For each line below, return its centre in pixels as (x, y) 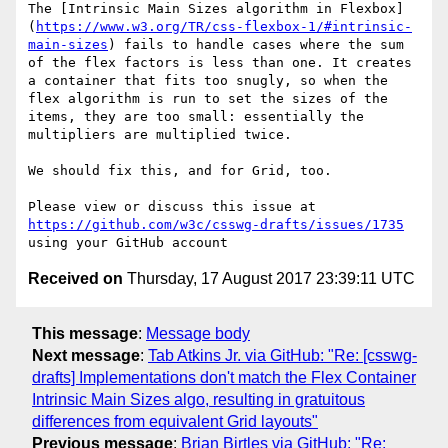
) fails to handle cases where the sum (256, 45)
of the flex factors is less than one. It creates (220, 63)
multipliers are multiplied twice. (160, 135)
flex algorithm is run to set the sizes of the (208, 99)
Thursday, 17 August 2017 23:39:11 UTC (269, 279)
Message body (198, 333)
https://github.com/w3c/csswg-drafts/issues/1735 (216, 225)
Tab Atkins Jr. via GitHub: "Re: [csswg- (282, 355)
